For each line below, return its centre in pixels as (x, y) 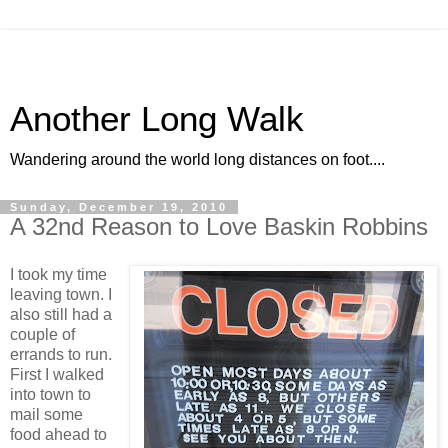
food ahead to (58, 434)
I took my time (58, 274)
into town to (50, 394)
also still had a (61, 314)
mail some (46, 414)
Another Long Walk (157, 119)
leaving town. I (61, 294)
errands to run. (61, 354)
